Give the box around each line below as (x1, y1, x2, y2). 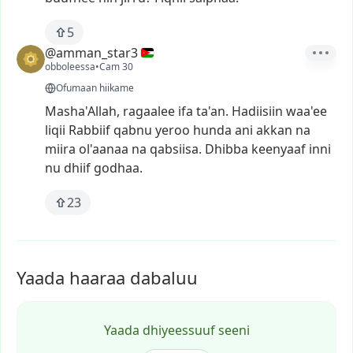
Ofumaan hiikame (56, 81, 134, 95)
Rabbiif (69, 121, 110, 139)
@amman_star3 (45, 44, 138, 61)
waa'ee (286, 102, 327, 120)
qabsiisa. (150, 140, 202, 158)
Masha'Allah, (45, 102, 120, 120)
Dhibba (205, 140, 248, 158)
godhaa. (94, 159, 143, 176)
